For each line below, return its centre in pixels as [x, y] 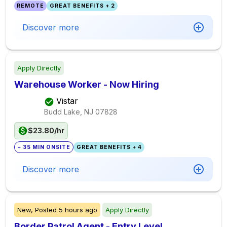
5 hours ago [78, 210]
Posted [46, 210]
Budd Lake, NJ [69, 111]
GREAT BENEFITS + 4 [109, 147]
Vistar [67, 101]
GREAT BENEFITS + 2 [82, 6]
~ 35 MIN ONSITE [44, 147]
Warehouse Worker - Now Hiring [87, 84]
